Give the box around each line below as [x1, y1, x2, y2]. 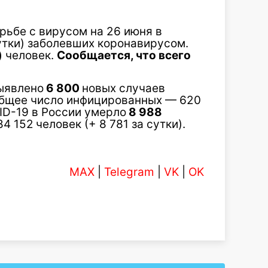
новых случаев [82, 81, 165, 95]
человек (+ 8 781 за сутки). [36, 117, 185, 131]
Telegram [104, 165, 154, 179]
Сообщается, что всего [57, 48, 191, 62]
